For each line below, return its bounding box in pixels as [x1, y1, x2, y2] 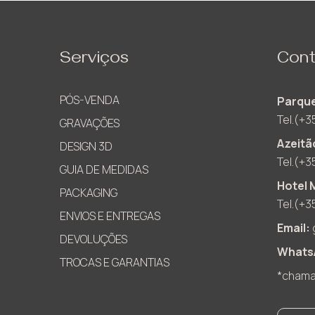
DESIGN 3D [60, 139, 112, 155]
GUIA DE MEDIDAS [60, 162, 148, 178]
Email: [276, 220, 312, 236]
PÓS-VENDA [60, 92, 120, 108]
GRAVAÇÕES [60, 115, 120, 131]
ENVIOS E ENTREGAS [60, 208, 160, 224]
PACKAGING [60, 185, 117, 201]
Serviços [60, 50, 129, 72]
